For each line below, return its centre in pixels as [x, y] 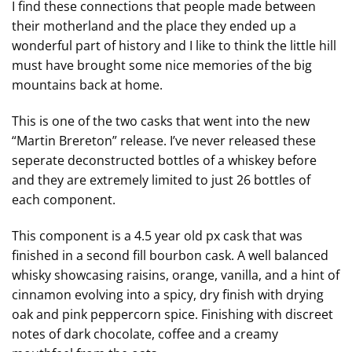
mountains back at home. [87, 85]
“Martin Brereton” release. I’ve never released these [164, 141]
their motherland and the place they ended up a [154, 26]
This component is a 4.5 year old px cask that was [157, 236]
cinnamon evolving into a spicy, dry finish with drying [168, 295]
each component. [64, 200]
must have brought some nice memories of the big [162, 66]
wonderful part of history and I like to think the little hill [174, 46]
